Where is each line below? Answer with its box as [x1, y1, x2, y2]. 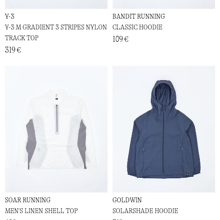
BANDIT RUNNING [112, 12, 165, 21]
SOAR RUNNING [5, 196, 51, 205]
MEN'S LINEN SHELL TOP [5, 207, 78, 216]
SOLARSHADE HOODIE [112, 207, 178, 216]
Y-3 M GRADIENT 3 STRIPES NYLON [5, 23, 107, 31]
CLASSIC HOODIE [112, 23, 163, 31]
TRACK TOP [5, 33, 38, 42]
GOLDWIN [112, 196, 142, 205]
